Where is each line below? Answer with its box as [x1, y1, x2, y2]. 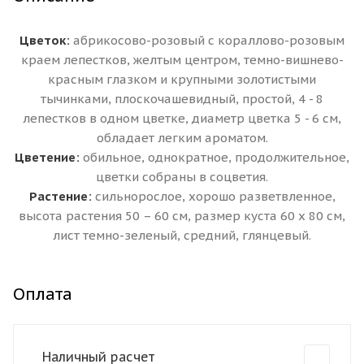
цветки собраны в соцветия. [96, 168, 268, 184]
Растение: [28, 188, 92, 204]
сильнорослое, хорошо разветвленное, [91, 188, 336, 204]
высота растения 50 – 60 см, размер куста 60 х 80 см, [19, 207, 345, 223]
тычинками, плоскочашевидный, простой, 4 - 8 [41, 90, 323, 106]
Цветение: [15, 149, 80, 165]
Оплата [13, 283, 72, 305]
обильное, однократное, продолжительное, [80, 149, 349, 165]
